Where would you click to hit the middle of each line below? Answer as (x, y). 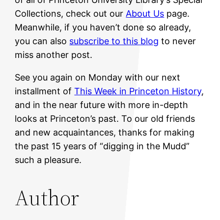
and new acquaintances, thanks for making (105, 133)
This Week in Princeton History (138, 91)
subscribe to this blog (114, 41)
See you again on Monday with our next (98, 78)
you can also (42, 41)
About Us (145, 14)
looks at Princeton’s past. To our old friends (105, 119)
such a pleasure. (48, 160)
